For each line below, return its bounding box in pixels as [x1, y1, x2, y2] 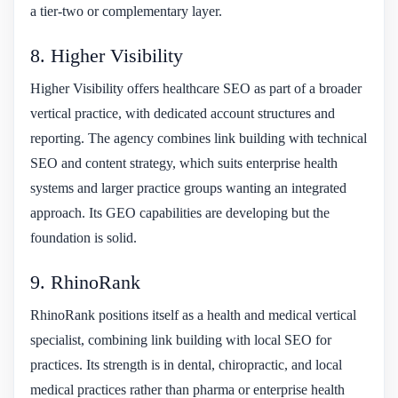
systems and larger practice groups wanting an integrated [30, 179, 346, 195]
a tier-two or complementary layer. [30, 3, 222, 19]
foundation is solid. [30, 229, 137, 245]
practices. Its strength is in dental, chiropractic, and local [30, 356, 342, 372]
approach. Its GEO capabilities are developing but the [30, 204, 330, 220]
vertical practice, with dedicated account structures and [30, 105, 335, 121]
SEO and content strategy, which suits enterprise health [30, 155, 338, 171]
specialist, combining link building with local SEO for [30, 331, 331, 347]
